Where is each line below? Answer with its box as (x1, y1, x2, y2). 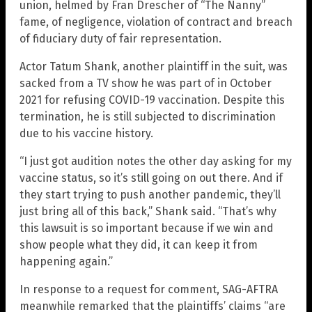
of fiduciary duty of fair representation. (19, 31, 221, 45)
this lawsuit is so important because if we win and (19, 221, 274, 235)
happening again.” (19, 254, 113, 268)
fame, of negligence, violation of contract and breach (19, 15, 292, 29)
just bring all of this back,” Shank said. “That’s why (19, 204, 276, 218)
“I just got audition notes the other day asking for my (19, 154, 292, 168)
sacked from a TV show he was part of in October (19, 76, 272, 90)
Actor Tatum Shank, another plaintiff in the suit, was (19, 59, 288, 73)
